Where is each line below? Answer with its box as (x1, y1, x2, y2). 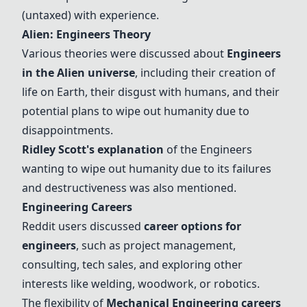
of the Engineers (164, 142, 252, 157)
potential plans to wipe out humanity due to (22, 103, 249, 119)
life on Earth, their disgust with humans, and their (22, 84, 280, 99)
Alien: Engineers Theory (22, 27, 151, 42)
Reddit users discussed (22, 219, 144, 234)
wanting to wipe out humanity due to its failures (22, 161, 271, 176)
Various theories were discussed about (22, 46, 227, 61)
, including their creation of (135, 65, 275, 80)
